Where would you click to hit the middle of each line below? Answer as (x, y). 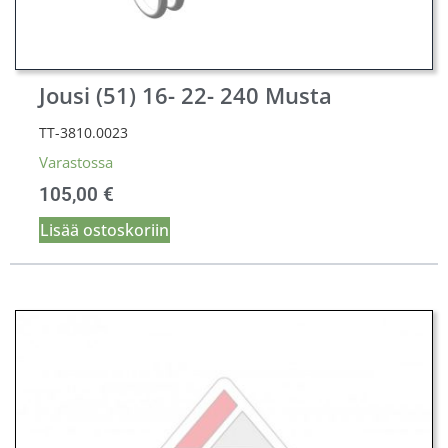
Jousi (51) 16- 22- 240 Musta (185, 96)
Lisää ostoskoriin (104, 230)
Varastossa (76, 162)
